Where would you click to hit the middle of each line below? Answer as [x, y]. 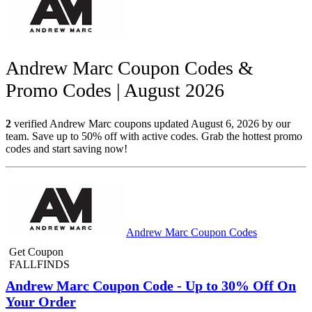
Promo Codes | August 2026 [115, 91]
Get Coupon [36, 252]
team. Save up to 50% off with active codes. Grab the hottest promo [154, 136]
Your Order [41, 302]
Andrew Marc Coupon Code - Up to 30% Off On [151, 286]
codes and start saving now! [67, 149]
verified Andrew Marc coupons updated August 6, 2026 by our [151, 124]
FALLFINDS [39, 265]
